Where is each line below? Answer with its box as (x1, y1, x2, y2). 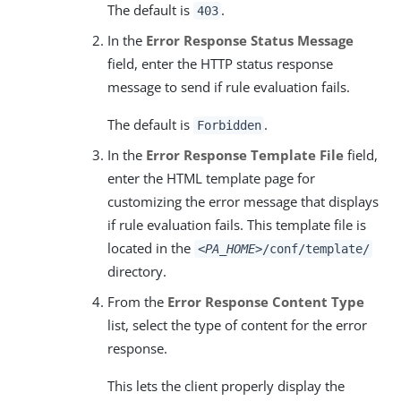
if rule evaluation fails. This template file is (107, 215, 366, 234)
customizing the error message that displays (107, 192, 379, 210)
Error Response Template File (146, 145, 344, 164)
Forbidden (196, 117, 261, 132)
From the (107, 292, 167, 311)
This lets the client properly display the (107, 376, 345, 395)
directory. (107, 261, 166, 280)
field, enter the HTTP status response (107, 54, 333, 73)
